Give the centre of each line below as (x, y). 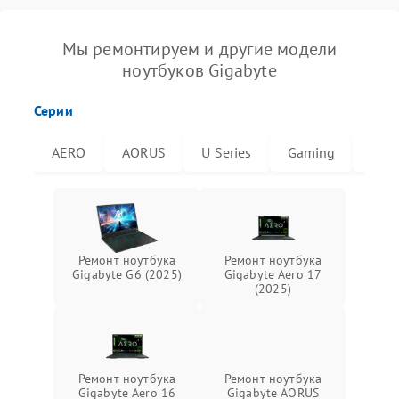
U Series (227, 152)
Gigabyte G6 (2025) (127, 274)
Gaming (311, 152)
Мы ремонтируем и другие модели (199, 49)
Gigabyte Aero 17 (273, 274)
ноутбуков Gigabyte (199, 70)
